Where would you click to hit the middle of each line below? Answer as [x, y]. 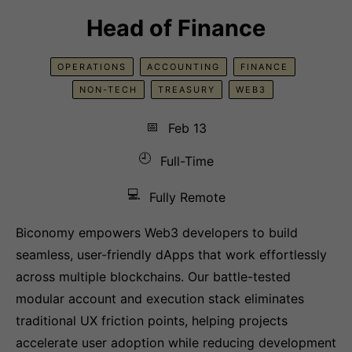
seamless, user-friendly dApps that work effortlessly [171, 255]
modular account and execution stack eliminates [160, 299]
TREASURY [187, 90]
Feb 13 [187, 128]
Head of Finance [176, 28]
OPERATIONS [92, 67]
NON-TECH [108, 90]
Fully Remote [187, 197]
